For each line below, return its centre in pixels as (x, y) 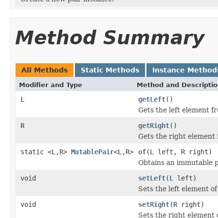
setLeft (152, 178)
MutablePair (92, 152)
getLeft (152, 99)
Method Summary (110, 37)
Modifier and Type (51, 85)
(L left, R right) (179, 152)
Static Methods (110, 70)
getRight (154, 125)
